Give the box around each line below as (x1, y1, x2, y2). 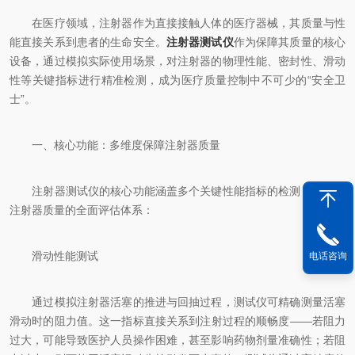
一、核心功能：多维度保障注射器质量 (10, 139, 220, 151)
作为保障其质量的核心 (233, 36, 346, 48)
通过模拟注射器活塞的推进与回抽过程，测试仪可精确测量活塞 (10, 296, 345, 308)
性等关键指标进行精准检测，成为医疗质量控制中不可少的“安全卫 (10, 74, 345, 86)
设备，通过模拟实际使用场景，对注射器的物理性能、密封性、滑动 (10, 55, 345, 67)
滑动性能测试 (10, 250, 98, 262)
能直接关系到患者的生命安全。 (10, 36, 166, 48)
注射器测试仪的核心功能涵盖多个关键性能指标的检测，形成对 (10, 185, 345, 197)
